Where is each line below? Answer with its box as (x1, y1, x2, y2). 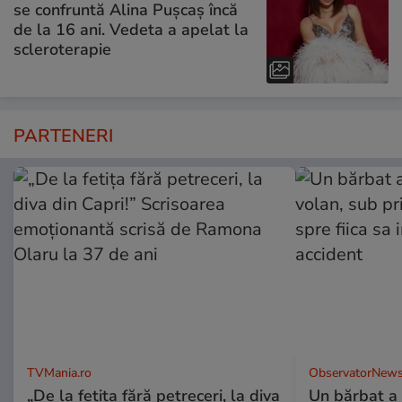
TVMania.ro (27, 364, 92, 382)
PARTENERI (13, 124, 113, 149)
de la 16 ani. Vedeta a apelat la (13, 18, 249, 40)
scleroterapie (13, 38, 111, 60)
